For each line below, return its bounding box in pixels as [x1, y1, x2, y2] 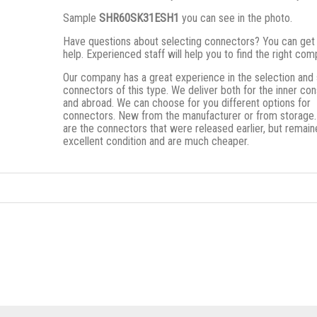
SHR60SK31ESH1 [99, 11, 179, 25]
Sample [63, 11, 99, 25]
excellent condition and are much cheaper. [63, 134, 249, 148]
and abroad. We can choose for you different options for [63, 96, 311, 110]
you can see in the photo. [179, 11, 292, 25]
